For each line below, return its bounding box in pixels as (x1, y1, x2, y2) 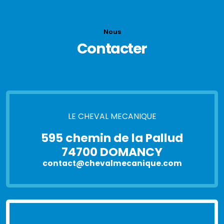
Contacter (76, 38, 147, 59)
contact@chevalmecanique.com (42, 158, 182, 169)
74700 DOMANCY (61, 143, 162, 160)
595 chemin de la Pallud (41, 129, 183, 146)
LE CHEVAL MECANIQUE (67, 111, 156, 122)
